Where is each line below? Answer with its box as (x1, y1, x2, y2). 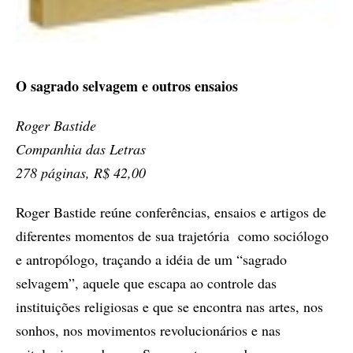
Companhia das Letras (16, 139, 146, 159)
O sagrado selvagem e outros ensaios (16, 76, 238, 97)
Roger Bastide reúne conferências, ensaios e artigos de (16, 203, 326, 222)
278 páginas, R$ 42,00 (16, 163, 146, 183)
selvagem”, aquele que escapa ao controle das (16, 273, 277, 293)
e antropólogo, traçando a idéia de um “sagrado (16, 250, 287, 269)
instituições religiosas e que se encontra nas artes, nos (16, 297, 323, 317)
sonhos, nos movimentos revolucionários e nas (16, 321, 281, 340)
